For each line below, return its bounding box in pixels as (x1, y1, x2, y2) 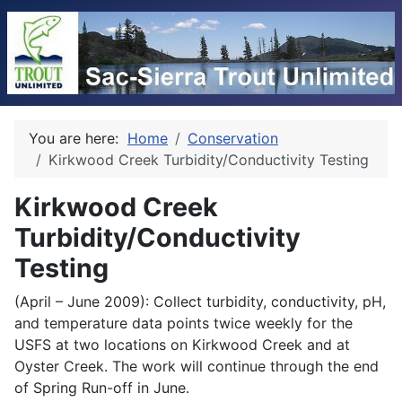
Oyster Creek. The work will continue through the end (14, 356, 379, 375)
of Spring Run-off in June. (14, 378, 189, 397)
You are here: (29, 128, 127, 147)
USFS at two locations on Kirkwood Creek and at (14, 335, 350, 354)
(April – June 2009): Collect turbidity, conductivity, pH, (14, 292, 386, 310)
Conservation (188, 128, 278, 147)
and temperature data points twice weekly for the (14, 313, 353, 332)
